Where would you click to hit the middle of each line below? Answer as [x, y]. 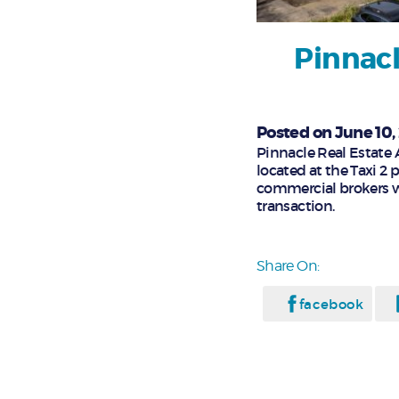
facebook [331, 304]
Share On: [288, 265]
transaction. [296, 205]
